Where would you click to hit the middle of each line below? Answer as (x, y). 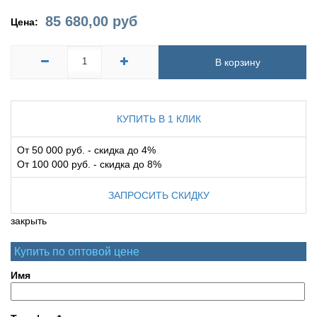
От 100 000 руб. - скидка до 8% (89, 165)
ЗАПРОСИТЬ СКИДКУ (158, 196)
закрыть (29, 221)
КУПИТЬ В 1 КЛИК (158, 119)
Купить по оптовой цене (77, 252)
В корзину (237, 63)
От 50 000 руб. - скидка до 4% (86, 150)
